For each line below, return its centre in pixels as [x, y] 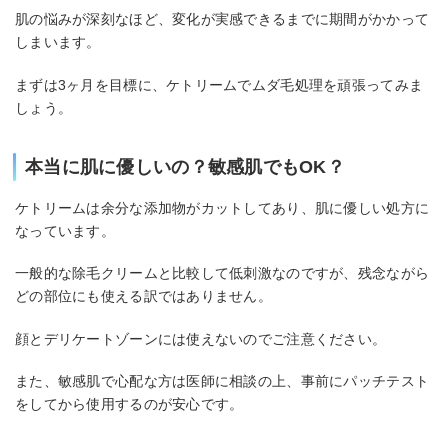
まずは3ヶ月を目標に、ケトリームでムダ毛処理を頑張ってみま [219, 84]
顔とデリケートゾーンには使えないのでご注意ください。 [201, 338]
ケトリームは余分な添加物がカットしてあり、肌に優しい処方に [222, 207]
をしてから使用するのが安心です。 [129, 404]
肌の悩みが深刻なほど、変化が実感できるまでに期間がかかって [222, 18]
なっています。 [65, 230]
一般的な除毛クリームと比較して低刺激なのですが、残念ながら [222, 273]
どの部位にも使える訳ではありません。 [144, 296]
